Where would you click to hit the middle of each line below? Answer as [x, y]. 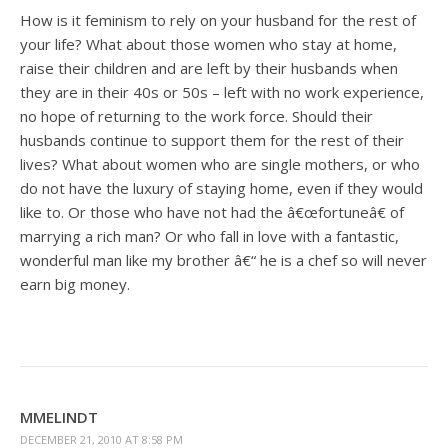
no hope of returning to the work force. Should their [196, 116]
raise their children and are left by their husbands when [209, 68]
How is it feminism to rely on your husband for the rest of [218, 20]
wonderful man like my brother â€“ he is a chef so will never [223, 260]
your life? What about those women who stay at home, [208, 44]
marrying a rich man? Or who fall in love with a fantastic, [209, 236]
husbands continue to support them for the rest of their [212, 140]
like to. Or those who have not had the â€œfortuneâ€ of [212, 212]
